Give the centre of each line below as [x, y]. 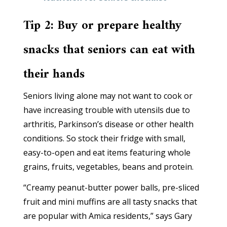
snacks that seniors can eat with [109, 50]
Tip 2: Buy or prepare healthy [103, 26]
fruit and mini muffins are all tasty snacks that [110, 202]
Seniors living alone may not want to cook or [108, 96]
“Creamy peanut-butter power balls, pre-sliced [111, 188]
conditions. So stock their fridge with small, [105, 139]
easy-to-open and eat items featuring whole [107, 153]
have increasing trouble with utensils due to [107, 110]
